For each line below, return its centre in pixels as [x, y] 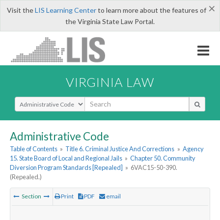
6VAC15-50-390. [154, 168]
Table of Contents [34, 149]
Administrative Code [59, 136]
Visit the [21, 10]
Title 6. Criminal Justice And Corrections [120, 149]
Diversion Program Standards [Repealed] [66, 168]
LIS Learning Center [65, 10]
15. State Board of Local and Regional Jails [66, 158]
